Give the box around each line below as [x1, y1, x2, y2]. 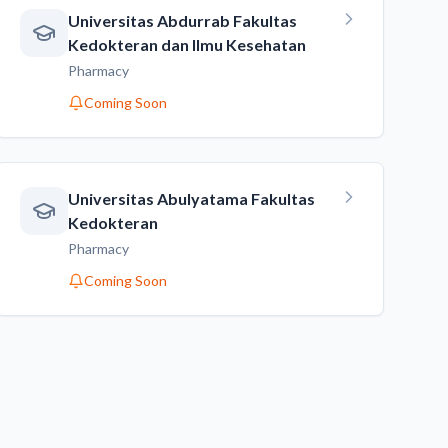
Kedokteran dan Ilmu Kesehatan [67, 35, 306, 54]
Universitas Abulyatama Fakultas [67, 189, 315, 208]
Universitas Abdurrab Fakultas [67, 11, 297, 30]
